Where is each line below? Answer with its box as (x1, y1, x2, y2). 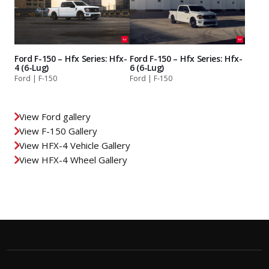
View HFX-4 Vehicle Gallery (19, 139, 130, 151)
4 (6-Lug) (14, 61, 49, 73)
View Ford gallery (19, 110, 91, 122)
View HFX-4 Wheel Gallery (19, 153, 127, 166)
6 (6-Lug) (130, 61, 165, 73)
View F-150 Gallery (19, 124, 97, 137)
